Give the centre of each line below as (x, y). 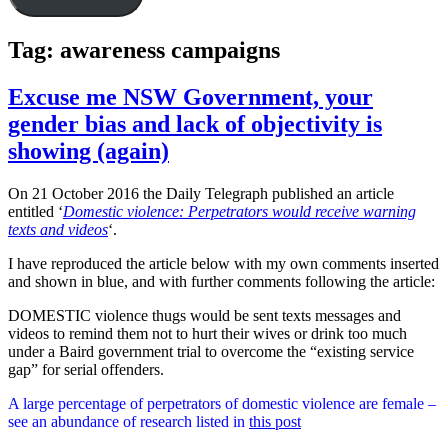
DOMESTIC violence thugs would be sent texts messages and (204, 315)
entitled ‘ (35, 211)
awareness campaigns (170, 50)
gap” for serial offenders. (86, 369)
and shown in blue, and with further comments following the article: (221, 281)
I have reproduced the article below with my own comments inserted (223, 263)
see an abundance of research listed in (128, 421)
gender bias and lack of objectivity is (195, 124)
